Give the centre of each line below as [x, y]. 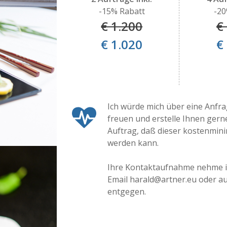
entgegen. [126, 192]
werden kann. [133, 143]
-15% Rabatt [122, 11]
